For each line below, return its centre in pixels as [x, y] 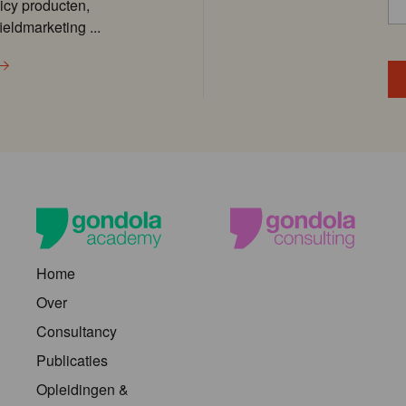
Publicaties [72, 361]
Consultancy [77, 332]
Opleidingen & [82, 390]
